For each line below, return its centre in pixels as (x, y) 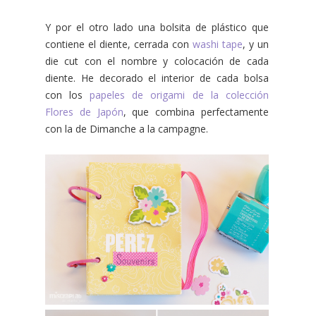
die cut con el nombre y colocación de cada (157, 61)
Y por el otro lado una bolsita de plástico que (157, 27)
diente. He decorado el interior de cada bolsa (157, 78)
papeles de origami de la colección (179, 95)
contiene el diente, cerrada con (119, 44)
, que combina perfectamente (196, 111)
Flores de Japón (84, 111)
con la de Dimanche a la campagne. (127, 128)
